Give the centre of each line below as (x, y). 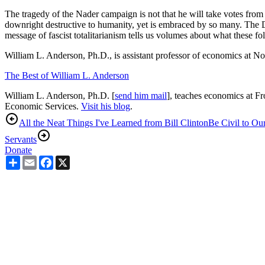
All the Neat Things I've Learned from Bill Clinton (114, 122)
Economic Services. (43, 106)
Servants (21, 139)
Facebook (72, 160)
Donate (18, 150)
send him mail (141, 95)
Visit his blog (106, 106)
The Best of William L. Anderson (67, 75)
